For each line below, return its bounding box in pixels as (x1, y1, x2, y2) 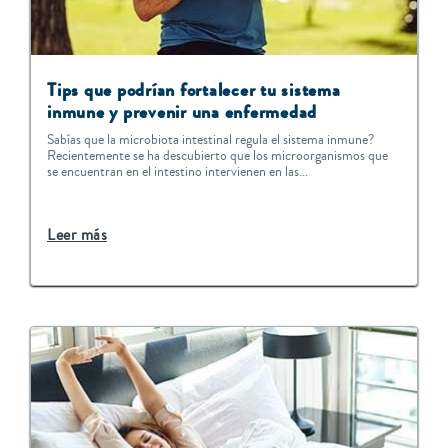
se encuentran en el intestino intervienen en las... (47, 162, 308, 183)
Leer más (47, 224, 107, 247)
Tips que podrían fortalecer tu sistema (47, 77, 341, 104)
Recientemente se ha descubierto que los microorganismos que (47, 146, 388, 167)
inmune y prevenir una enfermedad (47, 99, 318, 126)
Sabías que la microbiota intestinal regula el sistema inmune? (47, 130, 374, 151)
